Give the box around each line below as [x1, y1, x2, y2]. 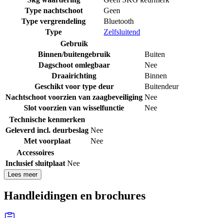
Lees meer [8, 170, 37, 178]
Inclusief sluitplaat [5, 159, 65, 167]
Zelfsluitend [104, 27, 140, 36]
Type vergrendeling [21, 17, 86, 25]
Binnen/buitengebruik [37, 50, 110, 58]
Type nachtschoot [24, 6, 83, 15]
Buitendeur [145, 82, 179, 91]
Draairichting [52, 71, 96, 80]
